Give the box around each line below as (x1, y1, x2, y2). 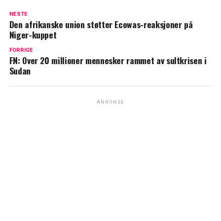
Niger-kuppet (9, 28, 57, 41)
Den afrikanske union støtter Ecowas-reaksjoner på (9, 18, 193, 31)
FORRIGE (9, 47, 33, 54)
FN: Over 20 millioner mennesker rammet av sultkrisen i (9, 54, 207, 67)
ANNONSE (96, 100, 125, 105)
